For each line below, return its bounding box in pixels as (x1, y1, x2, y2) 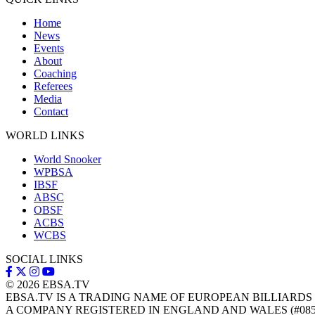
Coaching (34, 67, 77, 79)
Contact (34, 105, 68, 117)
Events (34, 41, 64, 54)
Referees (34, 79, 72, 92)
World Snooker (34, 153, 101, 165)
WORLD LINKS (6, 129, 84, 141)
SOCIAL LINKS (6, 252, 83, 265)
